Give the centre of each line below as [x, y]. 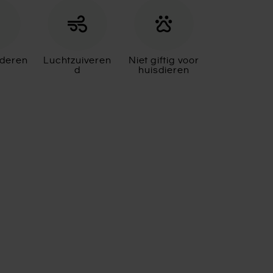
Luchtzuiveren [77, 61]
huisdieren [164, 70]
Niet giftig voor [164, 61]
